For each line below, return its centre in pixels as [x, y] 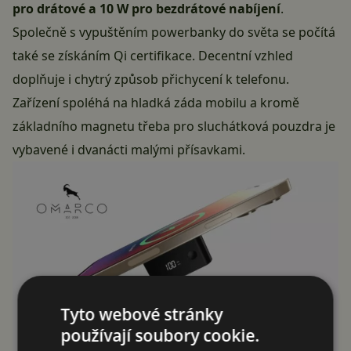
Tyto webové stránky [142, 314]
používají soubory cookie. [160, 335]
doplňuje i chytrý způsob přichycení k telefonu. [151, 80]
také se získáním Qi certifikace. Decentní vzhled [153, 56]
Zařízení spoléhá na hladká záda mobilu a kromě [156, 103]
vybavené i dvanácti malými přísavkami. [129, 150]
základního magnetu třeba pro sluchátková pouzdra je [174, 127]
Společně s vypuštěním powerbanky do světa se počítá [174, 33]
